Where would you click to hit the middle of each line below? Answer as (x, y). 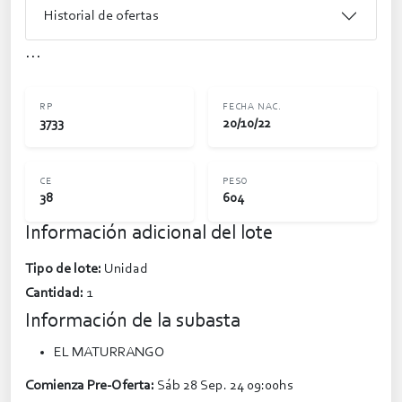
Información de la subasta (133, 322)
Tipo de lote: (63, 270)
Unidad (126, 270)
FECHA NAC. (252, 108)
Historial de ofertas (101, 16)
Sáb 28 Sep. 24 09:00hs (225, 386)
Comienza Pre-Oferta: (90, 386)
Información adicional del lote (149, 234)
